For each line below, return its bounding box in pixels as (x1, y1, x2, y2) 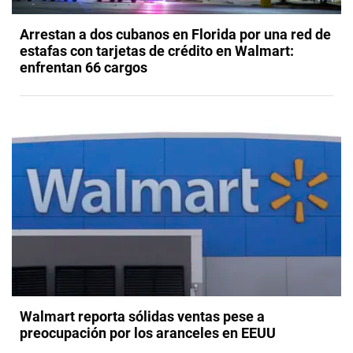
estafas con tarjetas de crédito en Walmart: (20, 43, 294, 60)
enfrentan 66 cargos (20, 59, 147, 76)
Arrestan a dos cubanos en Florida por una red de (20, 26, 331, 43)
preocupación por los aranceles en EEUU (20, 325, 276, 342)
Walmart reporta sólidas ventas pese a (20, 308, 265, 325)
